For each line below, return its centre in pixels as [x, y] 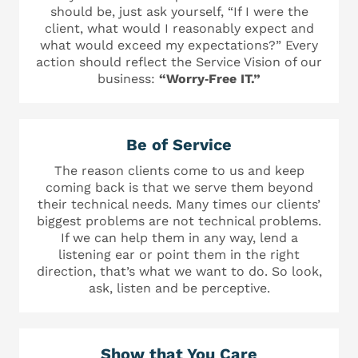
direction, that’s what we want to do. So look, [179, 271]
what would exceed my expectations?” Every [179, 45]
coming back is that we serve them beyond [179, 187]
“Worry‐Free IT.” [208, 78]
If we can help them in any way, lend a [179, 237]
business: [126, 78]
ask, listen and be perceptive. [179, 288]
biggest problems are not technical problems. [179, 221]
